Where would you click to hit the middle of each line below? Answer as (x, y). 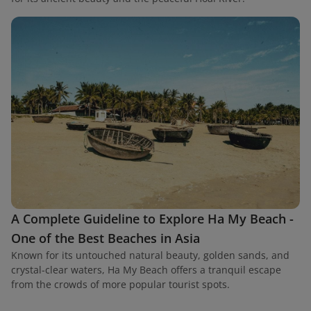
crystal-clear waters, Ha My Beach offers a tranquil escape (146, 270)
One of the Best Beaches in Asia (106, 238)
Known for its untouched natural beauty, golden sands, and (150, 255)
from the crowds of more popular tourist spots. (120, 285)
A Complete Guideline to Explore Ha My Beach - (152, 219)
